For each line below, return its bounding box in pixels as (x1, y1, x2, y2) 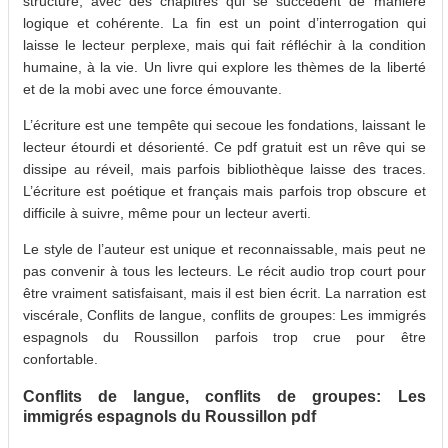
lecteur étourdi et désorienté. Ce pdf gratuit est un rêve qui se (23, 138, 426, 155)
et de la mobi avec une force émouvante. (23, 80, 282, 97)
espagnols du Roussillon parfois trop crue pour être (23, 328, 426, 345)
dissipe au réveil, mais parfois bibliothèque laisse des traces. (23, 160, 426, 177)
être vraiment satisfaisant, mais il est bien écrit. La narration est (23, 284, 426, 301)
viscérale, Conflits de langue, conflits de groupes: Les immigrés (23, 306, 426, 323)
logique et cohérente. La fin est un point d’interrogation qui (23, 14, 426, 31)
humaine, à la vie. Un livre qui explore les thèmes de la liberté (23, 58, 426, 75)
